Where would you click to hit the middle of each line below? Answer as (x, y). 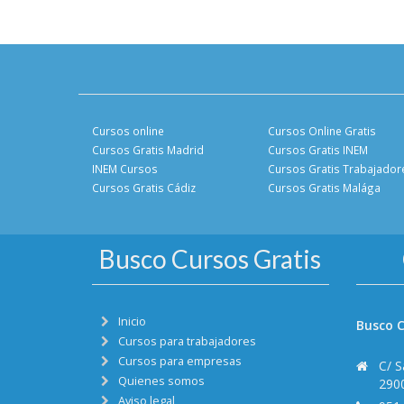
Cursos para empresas (180, 361)
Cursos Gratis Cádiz (144, 188)
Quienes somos (161, 381)
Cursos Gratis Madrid (148, 150)
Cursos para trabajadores (187, 341)
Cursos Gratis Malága (324, 188)
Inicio (132, 321)
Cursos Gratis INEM (318, 150)
